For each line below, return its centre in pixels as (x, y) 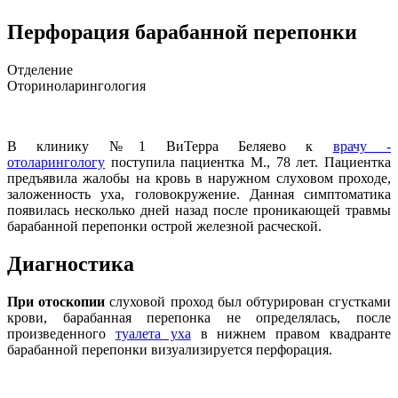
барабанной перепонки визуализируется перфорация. (170, 349)
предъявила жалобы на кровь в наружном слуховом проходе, (199, 178)
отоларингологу (56, 162)
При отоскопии (56, 301)
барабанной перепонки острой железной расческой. (164, 226)
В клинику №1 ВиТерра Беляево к (170, 146)
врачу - (362, 146)
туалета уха (153, 333)
